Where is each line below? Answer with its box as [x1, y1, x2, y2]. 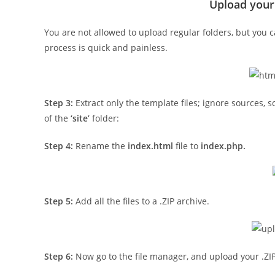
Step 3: [44, 97, 73, 109]
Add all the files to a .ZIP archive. [73, 195, 209, 207]
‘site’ [71, 112, 90, 124]
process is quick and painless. [44, 42, 168, 53]
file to [173, 140, 201, 152]
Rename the [73, 140, 128, 152]
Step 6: [44, 250, 73, 262]
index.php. [201, 140, 246, 152]
